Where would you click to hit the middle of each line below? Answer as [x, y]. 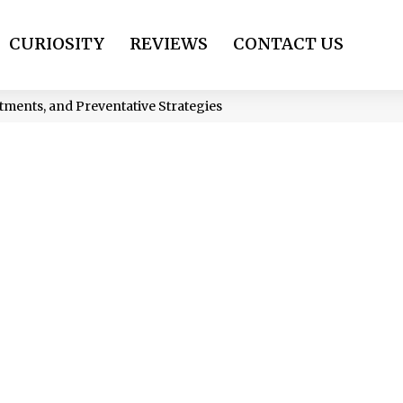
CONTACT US [288, 44]
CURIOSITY [57, 44]
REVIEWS [169, 44]
